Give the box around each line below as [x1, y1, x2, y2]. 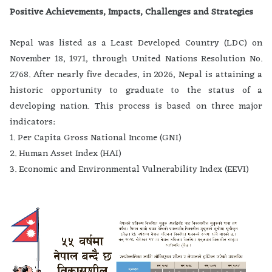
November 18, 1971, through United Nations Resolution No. [10, 51, 262, 68]
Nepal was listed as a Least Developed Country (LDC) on [10, 35, 262, 52]
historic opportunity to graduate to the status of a [10, 83, 262, 100]
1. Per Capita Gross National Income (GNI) [10, 130, 182, 147]
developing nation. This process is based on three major [10, 98, 262, 115]
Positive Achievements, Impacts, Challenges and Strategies [10, 4, 253, 21]
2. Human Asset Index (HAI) [10, 146, 121, 163]
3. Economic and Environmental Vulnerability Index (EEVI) [10, 161, 249, 178]
